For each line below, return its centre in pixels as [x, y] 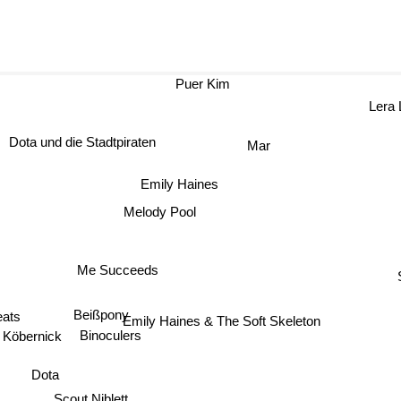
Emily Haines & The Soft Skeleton [233, 316]
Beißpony [94, 314]
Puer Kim [207, 84]
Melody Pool [171, 207]
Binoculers [106, 337]
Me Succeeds [114, 269]
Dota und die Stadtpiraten [77, 143]
